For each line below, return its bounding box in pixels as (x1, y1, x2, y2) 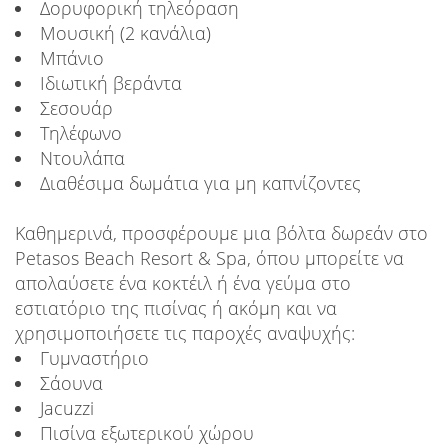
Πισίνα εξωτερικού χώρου (40, 421, 254, 446)
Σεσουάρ (40, 96, 113, 121)
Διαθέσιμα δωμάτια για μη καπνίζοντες (40, 171, 361, 196)
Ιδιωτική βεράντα (40, 71, 182, 96)
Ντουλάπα (40, 146, 125, 171)
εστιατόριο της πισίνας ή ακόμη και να (15, 296, 337, 321)
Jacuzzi (40, 396, 94, 421)
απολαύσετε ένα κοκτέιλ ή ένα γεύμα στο (15, 271, 351, 296)
